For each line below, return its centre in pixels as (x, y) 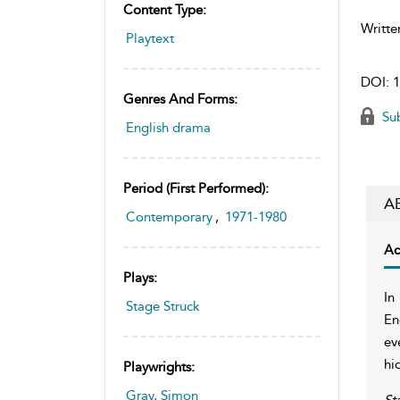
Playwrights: (159, 367)
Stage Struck (163, 306)
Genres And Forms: (180, 99)
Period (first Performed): (196, 188)
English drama (168, 127)
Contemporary (169, 217)
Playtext (150, 38)
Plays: (140, 277)
